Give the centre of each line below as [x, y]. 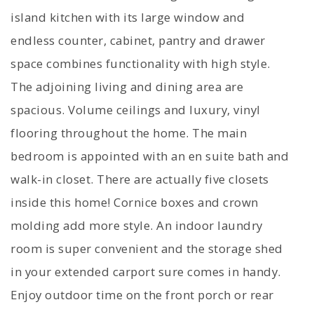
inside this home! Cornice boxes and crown [135, 203]
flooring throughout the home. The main [129, 133]
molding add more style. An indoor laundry [137, 226]
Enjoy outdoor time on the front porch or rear [142, 295]
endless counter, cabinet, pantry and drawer [138, 41]
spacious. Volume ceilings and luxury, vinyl [136, 110]
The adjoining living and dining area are [127, 87]
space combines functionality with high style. [141, 64]
